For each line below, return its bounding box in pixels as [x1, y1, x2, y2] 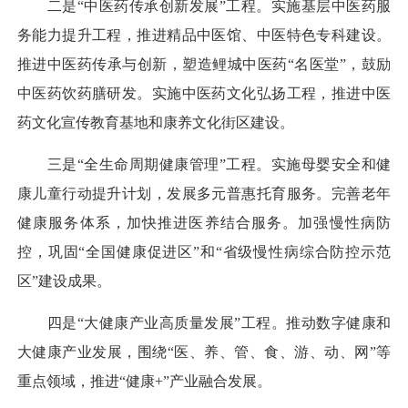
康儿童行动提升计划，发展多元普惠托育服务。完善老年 [17, 186, 391, 202]
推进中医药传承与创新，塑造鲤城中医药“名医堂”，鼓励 [17, 56, 391, 72]
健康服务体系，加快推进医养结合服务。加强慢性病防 [17, 215, 391, 231]
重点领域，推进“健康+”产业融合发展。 [17, 373, 271, 390]
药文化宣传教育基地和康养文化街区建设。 [17, 114, 294, 130]
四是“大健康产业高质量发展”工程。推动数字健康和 [17, 315, 391, 331]
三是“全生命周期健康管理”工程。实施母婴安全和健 [17, 157, 391, 173]
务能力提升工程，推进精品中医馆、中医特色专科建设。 [17, 26, 391, 43]
